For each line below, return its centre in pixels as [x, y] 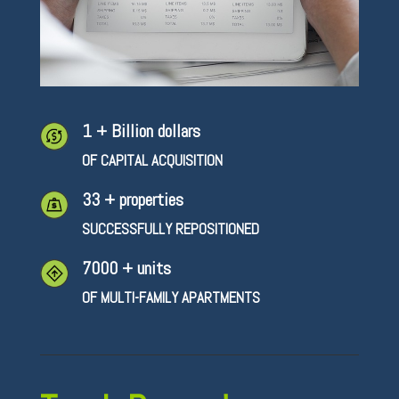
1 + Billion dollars [141, 130]
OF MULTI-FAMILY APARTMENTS [171, 297]
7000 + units [126, 268]
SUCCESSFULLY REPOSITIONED [170, 228]
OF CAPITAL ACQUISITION [152, 160]
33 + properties [132, 199]
